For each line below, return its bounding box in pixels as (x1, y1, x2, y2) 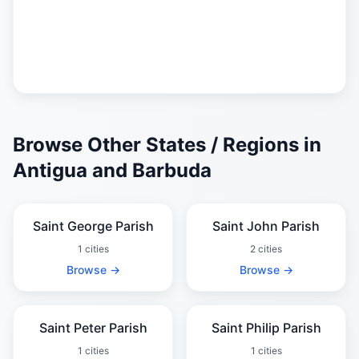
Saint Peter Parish (38, 320, 147, 336)
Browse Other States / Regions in (13, 133, 321, 156)
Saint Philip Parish (211, 320, 321, 336)
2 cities (250, 243, 282, 255)
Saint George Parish (32, 218, 154, 234)
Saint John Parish (212, 218, 320, 234)
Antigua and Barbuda (13, 159, 212, 182)
